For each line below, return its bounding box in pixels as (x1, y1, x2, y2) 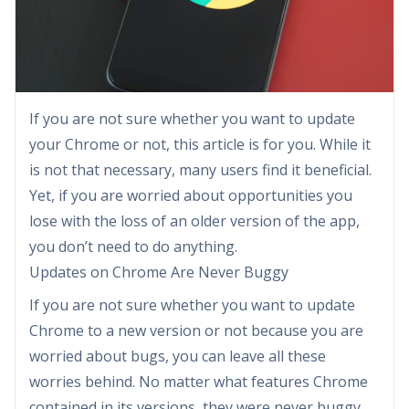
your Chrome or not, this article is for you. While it (29, 133, 371, 154)
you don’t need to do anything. (29, 236, 237, 257)
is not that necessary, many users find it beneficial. (29, 159, 372, 180)
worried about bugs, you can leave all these (29, 345, 326, 366)
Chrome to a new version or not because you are (29, 320, 363, 341)
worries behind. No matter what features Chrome (29, 371, 368, 392)
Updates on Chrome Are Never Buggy (29, 261, 288, 282)
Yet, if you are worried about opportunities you (29, 184, 352, 205)
